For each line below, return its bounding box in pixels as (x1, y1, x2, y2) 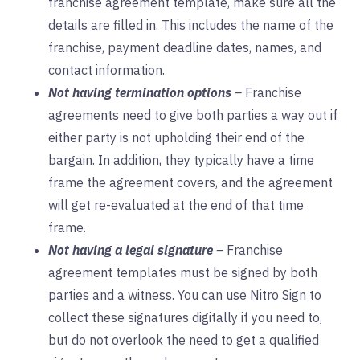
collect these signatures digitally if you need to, (48, 309, 322, 326)
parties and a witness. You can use (48, 287, 247, 304)
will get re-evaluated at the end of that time (48, 197, 304, 214)
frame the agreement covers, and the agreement (48, 174, 333, 191)
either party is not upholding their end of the (48, 129, 305, 146)
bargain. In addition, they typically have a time (48, 152, 314, 169)
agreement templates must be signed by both (48, 264, 317, 281)
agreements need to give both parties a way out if (48, 107, 337, 124)
